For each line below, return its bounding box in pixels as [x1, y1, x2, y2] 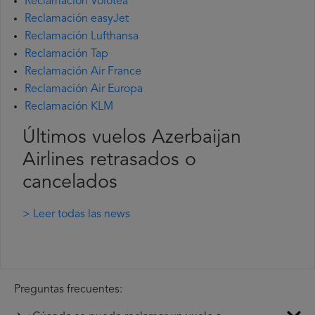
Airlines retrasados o [22, 151, 196, 171]
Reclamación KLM [25, 101, 113, 113]
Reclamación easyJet [25, 13, 129, 25]
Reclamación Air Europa [25, 84, 143, 96]
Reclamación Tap [25, 49, 108, 60]
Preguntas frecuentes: [14, 284, 122, 296]
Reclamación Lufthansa [25, 31, 139, 43]
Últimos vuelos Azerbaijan [22, 129, 241, 148]
